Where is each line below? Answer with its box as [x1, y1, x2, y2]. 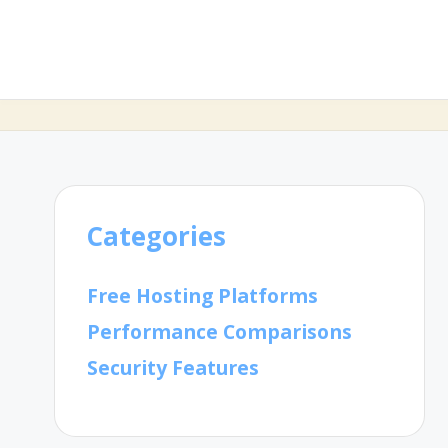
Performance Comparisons [87, 318, 353, 346]
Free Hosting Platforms [87, 282, 319, 310]
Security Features [87, 354, 260, 382]
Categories [87, 218, 227, 255]
